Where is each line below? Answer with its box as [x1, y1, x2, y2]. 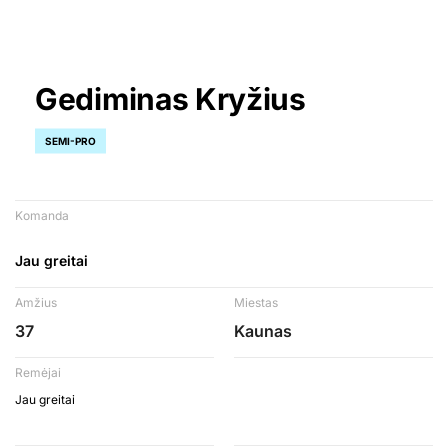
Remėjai [15, 365, 61, 380]
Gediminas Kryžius [35, 80, 306, 117]
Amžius [15, 295, 57, 310]
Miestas [234, 295, 278, 310]
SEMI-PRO [45, 134, 96, 147]
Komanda [15, 208, 69, 223]
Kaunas [234, 321, 292, 341]
